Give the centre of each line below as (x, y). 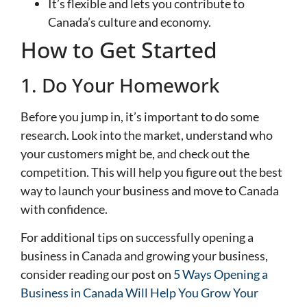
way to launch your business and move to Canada (150, 191)
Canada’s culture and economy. (130, 22)
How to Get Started (119, 50)
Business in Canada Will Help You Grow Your (139, 293)
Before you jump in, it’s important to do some (140, 117)
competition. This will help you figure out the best (151, 172)
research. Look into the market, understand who (147, 135)
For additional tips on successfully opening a (137, 237)
